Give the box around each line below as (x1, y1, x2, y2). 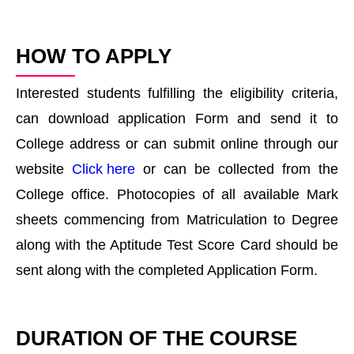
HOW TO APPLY (16, 44, 171, 69)
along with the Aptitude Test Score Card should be (16, 237, 338, 254)
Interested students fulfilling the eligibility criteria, (16, 85, 338, 102)
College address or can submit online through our (16, 136, 338, 153)
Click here (72, 161, 135, 178)
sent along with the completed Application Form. (16, 262, 318, 279)
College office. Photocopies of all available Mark (16, 186, 338, 203)
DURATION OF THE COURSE (16, 326, 297, 351)
